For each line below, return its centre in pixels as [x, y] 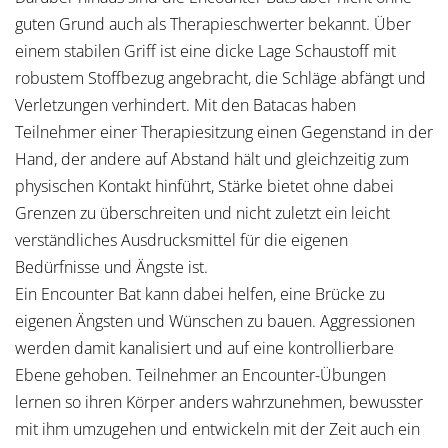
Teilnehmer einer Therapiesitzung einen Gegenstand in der [224, 132]
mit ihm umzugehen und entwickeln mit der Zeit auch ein [217, 429]
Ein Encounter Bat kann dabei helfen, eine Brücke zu [200, 294]
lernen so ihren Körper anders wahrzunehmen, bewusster [219, 402]
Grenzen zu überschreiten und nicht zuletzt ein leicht [202, 213]
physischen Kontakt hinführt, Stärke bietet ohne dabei [204, 186]
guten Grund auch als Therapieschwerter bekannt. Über [213, 24]
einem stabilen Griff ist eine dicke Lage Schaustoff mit [205, 51]
